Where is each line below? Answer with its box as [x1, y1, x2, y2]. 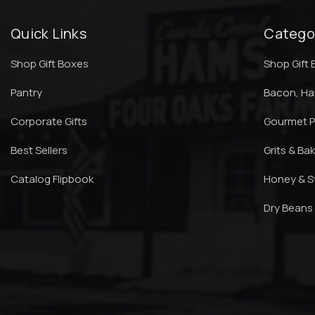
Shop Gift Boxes [11, 56, 89, 71]
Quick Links [11, 24, 86, 43]
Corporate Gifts [11, 114, 87, 129]
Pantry [11, 85, 42, 100]
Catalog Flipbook [11, 172, 94, 186]
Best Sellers [11, 143, 67, 157]
